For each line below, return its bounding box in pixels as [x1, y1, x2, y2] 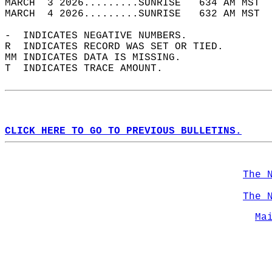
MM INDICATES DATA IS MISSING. [5, 52, 193, 63]
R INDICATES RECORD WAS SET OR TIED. [5, 41, 236, 52]
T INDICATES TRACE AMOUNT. [5, 63, 175, 74]
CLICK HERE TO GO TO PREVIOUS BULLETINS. [5, 126, 242, 137]
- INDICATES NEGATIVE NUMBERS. [5, 30, 199, 41]
